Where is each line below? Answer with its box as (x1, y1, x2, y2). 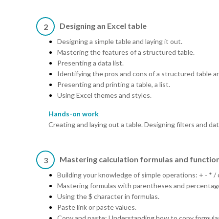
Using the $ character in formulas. (57, 192, 159, 201)
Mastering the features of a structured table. (57, 48, 195, 57)
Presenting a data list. (57, 59, 124, 67)
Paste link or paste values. (57, 203, 136, 212)
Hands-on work (48, 109, 99, 118)
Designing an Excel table (60, 21, 147, 31)
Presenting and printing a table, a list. (57, 80, 170, 89)
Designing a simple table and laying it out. (57, 37, 182, 46)
